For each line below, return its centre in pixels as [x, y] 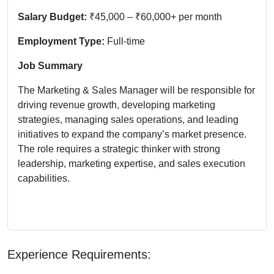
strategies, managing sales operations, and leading [128, 119]
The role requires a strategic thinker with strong [119, 149]
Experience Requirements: [79, 254]
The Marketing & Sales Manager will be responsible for [136, 90]
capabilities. [44, 178]
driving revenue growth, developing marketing [117, 105]
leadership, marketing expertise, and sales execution [131, 163]
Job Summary [50, 65]
